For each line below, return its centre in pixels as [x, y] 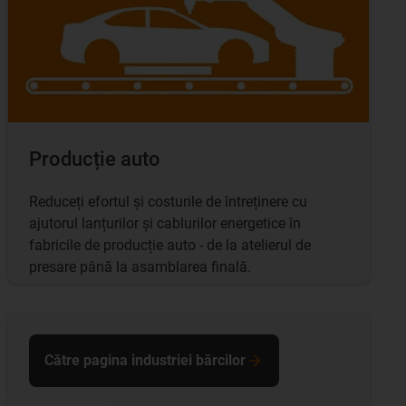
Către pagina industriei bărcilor [145, 360]
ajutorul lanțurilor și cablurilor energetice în [165, 223]
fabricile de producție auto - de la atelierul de [170, 245]
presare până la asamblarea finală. [140, 266]
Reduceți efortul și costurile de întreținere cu [168, 201]
